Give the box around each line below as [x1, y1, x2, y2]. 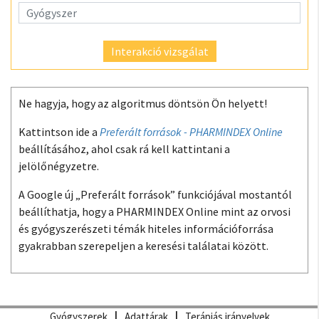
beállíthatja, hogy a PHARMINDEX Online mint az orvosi [19, 204, 291, 219]
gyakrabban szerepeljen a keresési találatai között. [19, 239, 268, 253]
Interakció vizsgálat [110, 44, 209, 58]
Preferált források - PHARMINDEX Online [100, 125, 283, 139]
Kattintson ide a [19, 125, 100, 139]
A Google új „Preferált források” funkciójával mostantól [19, 187, 292, 202]
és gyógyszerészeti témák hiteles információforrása [19, 221, 273, 236]
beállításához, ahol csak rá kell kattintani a [19, 142, 230, 156]
